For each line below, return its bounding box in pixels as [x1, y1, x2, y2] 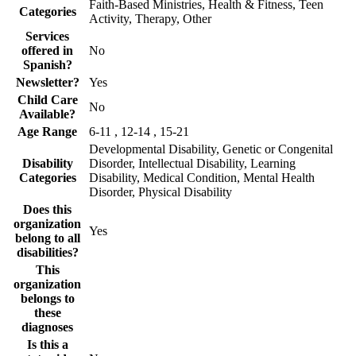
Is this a [26, 337, 68, 351]
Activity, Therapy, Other [89, 11, 211, 25]
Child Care [17, 92, 78, 106]
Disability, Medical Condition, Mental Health [89, 170, 315, 184]
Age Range [17, 124, 77, 138]
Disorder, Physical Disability [89, 184, 232, 199]
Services [25, 29, 69, 43]
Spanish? [22, 57, 72, 72]
